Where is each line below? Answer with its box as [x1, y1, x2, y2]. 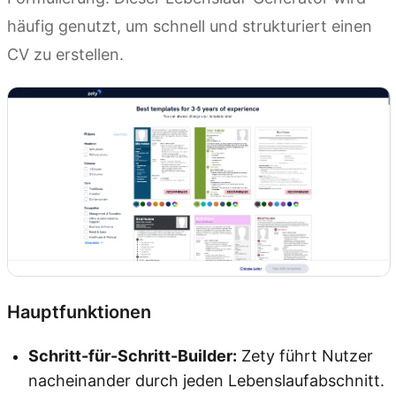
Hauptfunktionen [7, 301, 151, 324]
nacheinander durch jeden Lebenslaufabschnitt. [28, 371, 385, 391]
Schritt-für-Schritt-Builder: [28, 346, 237, 366]
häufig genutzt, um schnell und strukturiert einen [7, 16, 372, 35]
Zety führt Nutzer [237, 346, 373, 366]
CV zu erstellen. [7, 44, 124, 64]
